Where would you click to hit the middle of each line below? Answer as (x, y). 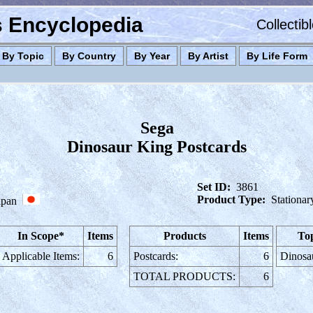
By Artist (208, 56)
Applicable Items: (41, 256)
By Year (152, 56)
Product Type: (231, 199)
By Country (89, 56)
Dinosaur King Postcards (157, 147)
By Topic (23, 56)
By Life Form (277, 56)
